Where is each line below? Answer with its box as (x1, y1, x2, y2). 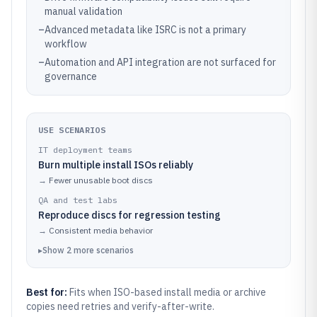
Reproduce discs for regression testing (38, 209, 221, 221)
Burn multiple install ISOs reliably (38, 158, 193, 171)
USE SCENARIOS (38, 125, 105, 135)
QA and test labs (38, 195, 117, 205)
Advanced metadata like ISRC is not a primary (45, 23, 246, 36)
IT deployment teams (38, 144, 132, 155)
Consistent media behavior (49, 225, 153, 236)
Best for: (26, 286, 69, 299)
